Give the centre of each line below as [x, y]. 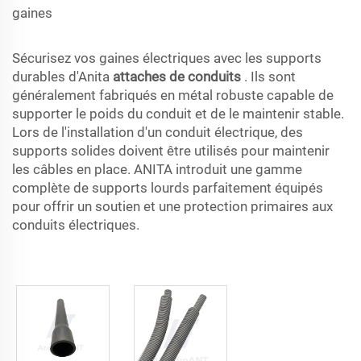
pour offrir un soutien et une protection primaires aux [172, 206]
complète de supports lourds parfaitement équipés [168, 188]
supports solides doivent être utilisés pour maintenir [171, 151]
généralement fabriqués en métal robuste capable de [173, 95]
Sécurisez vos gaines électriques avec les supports [167, 58]
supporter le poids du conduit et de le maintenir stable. [178, 114]
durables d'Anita [62, 77]
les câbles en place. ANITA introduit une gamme [157, 169]
